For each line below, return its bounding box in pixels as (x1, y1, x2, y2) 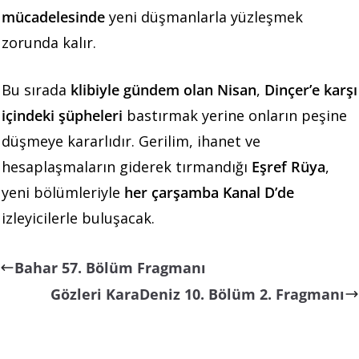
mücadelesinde (2, 6, 105, 26)
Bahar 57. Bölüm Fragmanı (14, 257, 206, 277)
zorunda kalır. (2, 32, 96, 52)
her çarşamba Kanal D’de (124, 182, 294, 202)
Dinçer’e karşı (264, 79, 357, 99)
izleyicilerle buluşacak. (2, 208, 155, 228)
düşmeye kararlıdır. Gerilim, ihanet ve (2, 131, 260, 151)
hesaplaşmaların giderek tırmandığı (2, 156, 252, 176)
